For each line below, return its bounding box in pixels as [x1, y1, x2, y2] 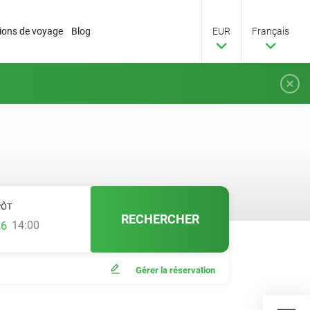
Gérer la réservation [136, 264, 215, 275]
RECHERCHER [120, 212, 199, 226]
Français [252, 26, 289, 37]
